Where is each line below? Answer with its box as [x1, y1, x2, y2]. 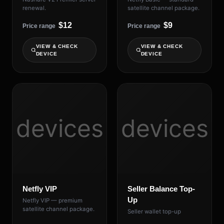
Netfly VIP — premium [22, 197, 82, 204]
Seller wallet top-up [127, 208, 181, 215]
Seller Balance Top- [127, 184, 195, 193]
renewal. [22, 4, 46, 12]
